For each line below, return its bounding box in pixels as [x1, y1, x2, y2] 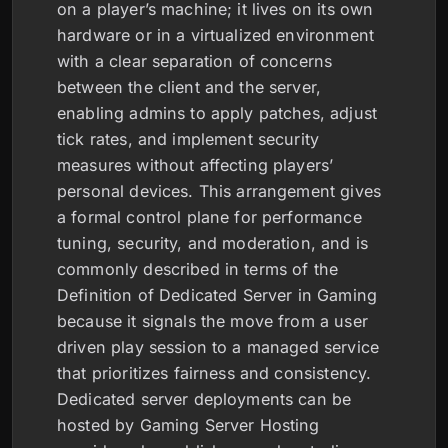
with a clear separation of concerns [57, 51, 333, 71]
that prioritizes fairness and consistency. [57, 363, 372, 383]
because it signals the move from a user [57, 311, 368, 331]
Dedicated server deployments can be [57, 389, 352, 409]
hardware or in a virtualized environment [57, 25, 374, 45]
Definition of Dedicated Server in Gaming [57, 285, 377, 305]
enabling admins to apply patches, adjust [57, 103, 377, 123]
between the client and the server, [57, 77, 322, 97]
